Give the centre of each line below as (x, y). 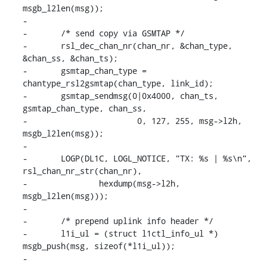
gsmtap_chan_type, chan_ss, (84, 108)
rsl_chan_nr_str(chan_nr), (82, 170)
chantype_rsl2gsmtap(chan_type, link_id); (118, 83)
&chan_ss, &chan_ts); (70, 58)
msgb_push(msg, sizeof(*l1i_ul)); (99, 246)
